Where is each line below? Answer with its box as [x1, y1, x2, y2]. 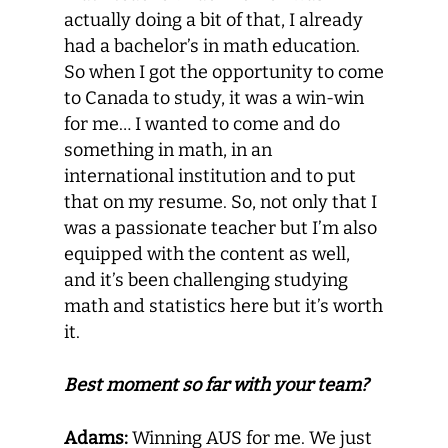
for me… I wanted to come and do [64, 113, 340, 135]
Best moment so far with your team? [64, 374, 369, 396]
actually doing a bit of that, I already [64, 9, 363, 31]
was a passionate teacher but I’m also [64, 217, 377, 239]
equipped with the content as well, [64, 243, 350, 265]
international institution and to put [64, 165, 356, 187]
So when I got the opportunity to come [64, 61, 384, 83]
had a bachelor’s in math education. [64, 35, 360, 57]
